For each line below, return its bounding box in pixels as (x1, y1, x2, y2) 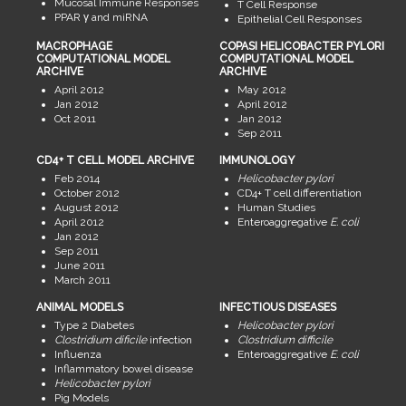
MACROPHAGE (35, 40, 112, 53)
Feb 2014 (53, 172, 100, 186)
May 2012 (237, 83, 286, 97)
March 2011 (53, 274, 111, 287)
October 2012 (53, 187, 120, 200)
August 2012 (53, 201, 119, 215)
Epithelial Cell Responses (237, 13, 362, 26)
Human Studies (237, 201, 315, 215)
